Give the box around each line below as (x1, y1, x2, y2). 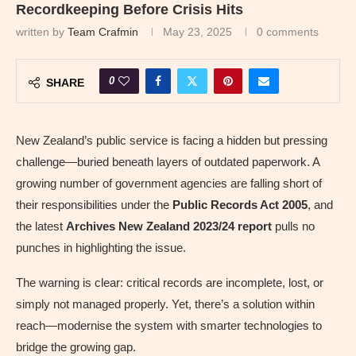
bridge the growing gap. (16, 339, 136, 354)
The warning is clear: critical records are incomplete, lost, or (16, 275, 323, 289)
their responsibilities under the (16, 197, 172, 211)
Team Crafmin (68, 25, 138, 38)
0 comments (257, 25, 319, 38)
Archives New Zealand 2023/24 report (66, 219, 272, 233)
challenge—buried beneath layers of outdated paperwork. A (16, 154, 319, 168)
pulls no (272, 219, 315, 233)
